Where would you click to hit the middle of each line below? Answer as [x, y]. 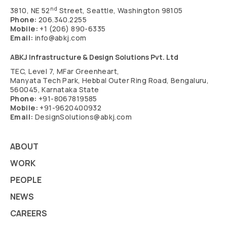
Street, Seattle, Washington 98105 [120, 11]
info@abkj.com [61, 38]
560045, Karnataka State [55, 90]
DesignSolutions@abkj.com [83, 117]
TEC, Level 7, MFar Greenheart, [65, 71]
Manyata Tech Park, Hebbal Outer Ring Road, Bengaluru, [110, 81]
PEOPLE [26, 180]
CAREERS [29, 214]
